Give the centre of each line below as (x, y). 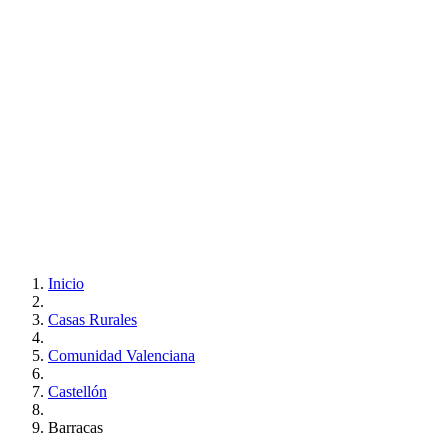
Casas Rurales (92, 319)
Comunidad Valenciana (121, 355)
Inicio (66, 283)
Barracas (75, 427)
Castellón (77, 391)
